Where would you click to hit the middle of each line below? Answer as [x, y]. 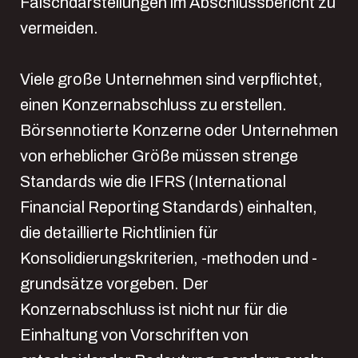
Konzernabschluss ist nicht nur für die [154, 309]
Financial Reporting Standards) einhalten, [169, 207]
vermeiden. [59, 28]
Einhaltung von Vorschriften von [134, 335]
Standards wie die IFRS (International [153, 181]
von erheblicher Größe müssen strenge [159, 156]
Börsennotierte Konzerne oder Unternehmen [179, 130]
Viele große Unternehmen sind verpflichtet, [171, 79]
